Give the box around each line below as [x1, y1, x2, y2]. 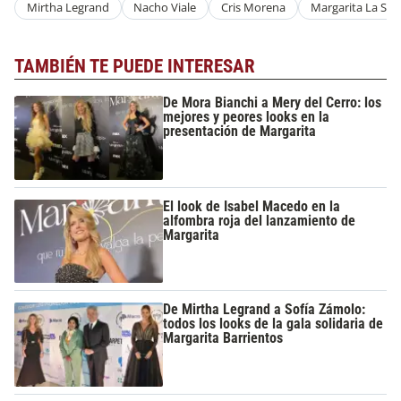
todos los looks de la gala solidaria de [163, 315, 384, 333]
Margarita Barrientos [163, 329, 284, 347]
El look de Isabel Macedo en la [163, 197, 341, 215]
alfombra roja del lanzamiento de [163, 211, 356, 229]
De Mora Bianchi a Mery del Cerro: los [163, 94, 382, 112]
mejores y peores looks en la [163, 108, 330, 126]
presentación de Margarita [163, 123, 317, 141]
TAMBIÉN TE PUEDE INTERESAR [14, 55, 255, 77]
